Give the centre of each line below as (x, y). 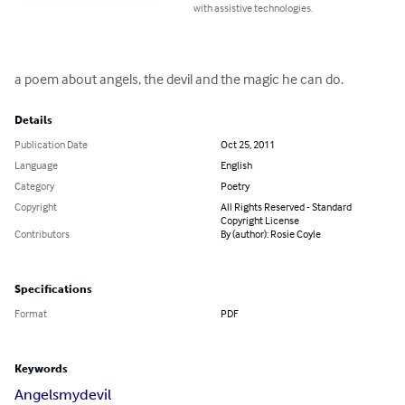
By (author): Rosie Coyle (271, 234)
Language (36, 165)
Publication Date (51, 145)
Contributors (42, 234)
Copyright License (260, 221)
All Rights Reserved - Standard (286, 207)
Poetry (235, 186)
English (236, 165)
